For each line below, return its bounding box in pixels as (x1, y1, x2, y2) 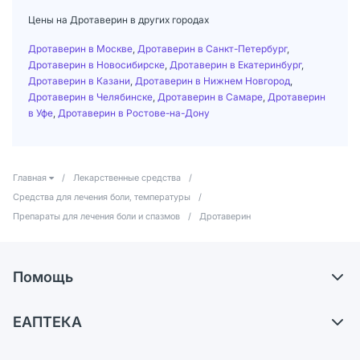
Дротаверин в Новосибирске (28, 58, 165, 71)
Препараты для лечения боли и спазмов (13, 210, 180, 222)
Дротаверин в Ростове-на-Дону (58, 106, 210, 119)
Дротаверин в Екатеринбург (170, 58, 301, 71)
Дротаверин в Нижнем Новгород (135, 74, 290, 87)
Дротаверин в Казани (28, 74, 130, 87)
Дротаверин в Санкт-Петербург (137, 42, 287, 55)
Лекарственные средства (73, 171, 181, 183)
